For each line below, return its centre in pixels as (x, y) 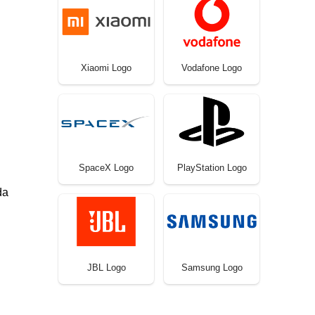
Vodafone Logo (212, 67)
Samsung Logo (212, 267)
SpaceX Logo (106, 167)
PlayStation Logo (212, 167)
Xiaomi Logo (106, 67)
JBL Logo (106, 267)
